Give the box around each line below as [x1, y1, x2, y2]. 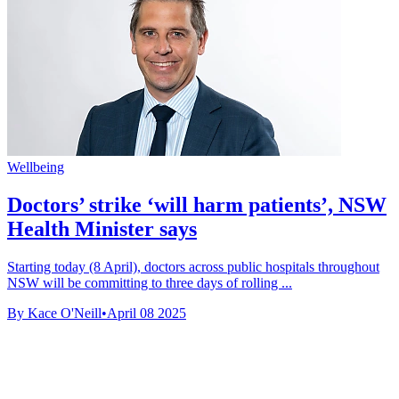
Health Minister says [7, 216, 197, 240]
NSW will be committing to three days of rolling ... [7, 274, 292, 290]
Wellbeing [7, 159, 64, 175]
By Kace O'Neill [7, 305, 102, 321]
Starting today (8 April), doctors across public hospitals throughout [7, 258, 379, 274]
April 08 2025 [107, 305, 186, 321]
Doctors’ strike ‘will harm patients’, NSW [7, 192, 387, 216]
